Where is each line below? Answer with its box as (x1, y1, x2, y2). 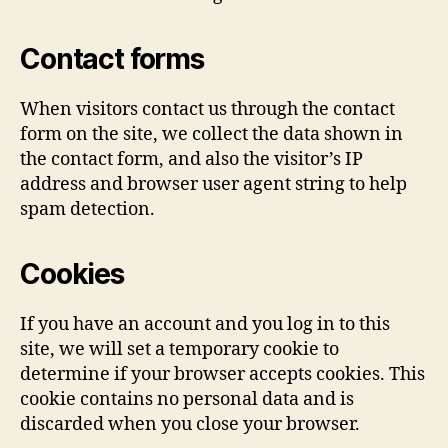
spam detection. (20, 198, 155, 221)
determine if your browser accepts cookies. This (20, 363, 425, 386)
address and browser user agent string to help (20, 173, 407, 196)
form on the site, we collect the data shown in (20, 123, 403, 146)
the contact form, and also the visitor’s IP (20, 148, 363, 171)
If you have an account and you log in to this (20, 313, 390, 336)
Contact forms (20, 42, 204, 76)
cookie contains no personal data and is (20, 388, 354, 411)
